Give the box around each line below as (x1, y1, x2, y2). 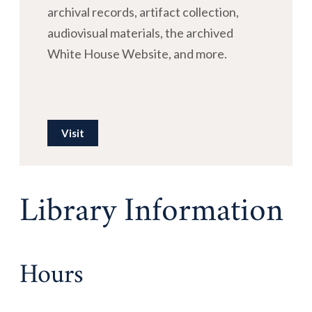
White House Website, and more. (47, 46, 227, 62)
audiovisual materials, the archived (47, 25, 233, 41)
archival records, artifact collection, (47, 4, 239, 20)
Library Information (19, 199, 283, 228)
